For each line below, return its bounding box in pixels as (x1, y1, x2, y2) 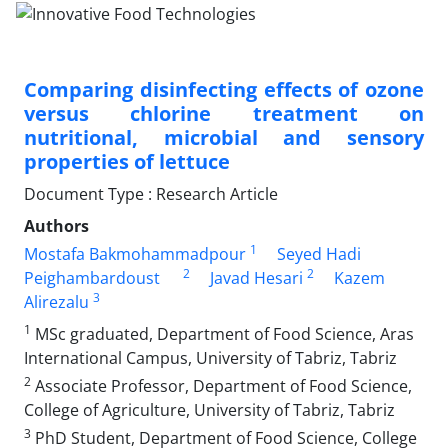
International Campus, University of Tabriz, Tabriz (24, 346, 397, 369)
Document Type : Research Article (24, 182, 278, 205)
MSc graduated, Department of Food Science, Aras (31, 322, 414, 345)
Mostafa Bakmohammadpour (24, 242, 246, 265)
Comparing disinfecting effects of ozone (24, 75, 424, 103)
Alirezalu (24, 290, 89, 313)
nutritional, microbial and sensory (24, 123, 424, 151)
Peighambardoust (24, 266, 160, 289)
